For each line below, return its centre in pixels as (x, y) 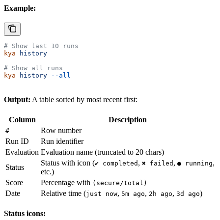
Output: (17, 100)
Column (22, 120)
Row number (61, 131)
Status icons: (25, 214)
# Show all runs (33, 68)
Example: (20, 8)
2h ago (161, 194)
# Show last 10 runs (41, 46)
